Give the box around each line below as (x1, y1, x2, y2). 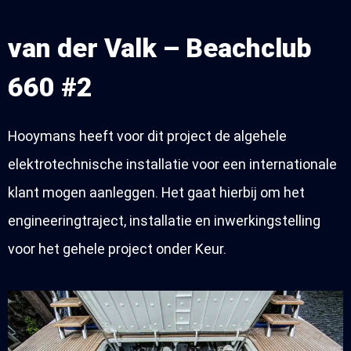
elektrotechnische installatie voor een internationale (8, 156, 337, 173)
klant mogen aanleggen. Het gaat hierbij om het (8, 184, 305, 201)
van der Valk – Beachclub (8, 32, 312, 64)
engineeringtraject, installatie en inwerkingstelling (8, 212, 320, 230)
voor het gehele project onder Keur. (8, 241, 226, 258)
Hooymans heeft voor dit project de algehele (8, 128, 287, 145)
